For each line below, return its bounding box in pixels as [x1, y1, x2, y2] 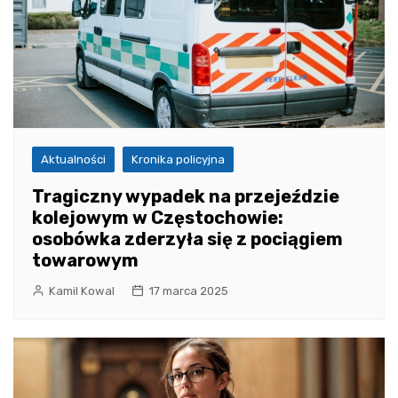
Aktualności [41, 153, 106, 167]
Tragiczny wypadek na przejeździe [32, 186, 339, 208]
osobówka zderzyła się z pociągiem [32, 228, 343, 251]
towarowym [32, 250, 139, 272]
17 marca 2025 [148, 284, 228, 298]
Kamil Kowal [49, 284, 115, 298]
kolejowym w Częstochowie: [32, 207, 283, 229]
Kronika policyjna [131, 153, 225, 167]
